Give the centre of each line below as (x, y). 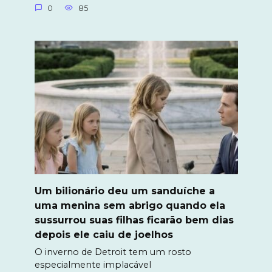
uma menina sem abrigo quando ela (130, 205)
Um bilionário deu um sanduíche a (124, 191)
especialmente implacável (93, 265)
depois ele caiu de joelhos (104, 234)
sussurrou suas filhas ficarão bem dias (134, 220)
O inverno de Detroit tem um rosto (113, 252)
